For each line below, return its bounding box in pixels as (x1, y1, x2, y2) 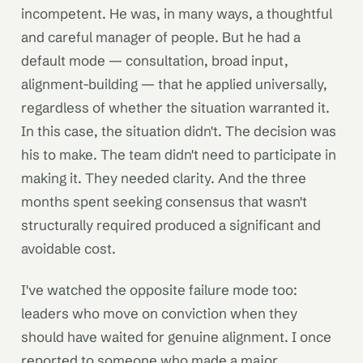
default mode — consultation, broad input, (21, 51, 288, 69)
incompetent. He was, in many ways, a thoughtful (21, 4, 332, 22)
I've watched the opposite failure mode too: (21, 281, 297, 299)
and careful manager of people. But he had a (21, 28, 301, 45)
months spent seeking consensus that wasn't (21, 192, 307, 210)
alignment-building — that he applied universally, (21, 75, 327, 92)
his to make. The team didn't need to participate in (21, 145, 336, 163)
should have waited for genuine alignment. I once (21, 328, 331, 346)
